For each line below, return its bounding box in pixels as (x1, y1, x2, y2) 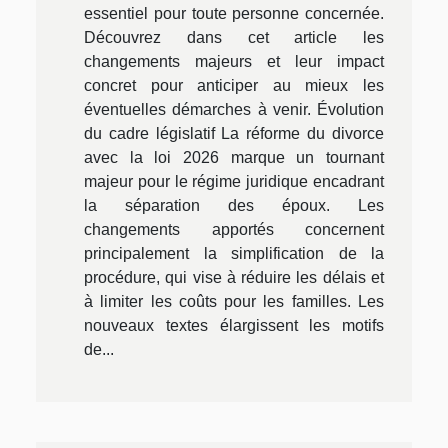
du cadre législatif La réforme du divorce (84, 124, 384, 142)
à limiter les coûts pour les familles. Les (84, 292, 384, 310)
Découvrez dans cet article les (84, 28, 384, 46)
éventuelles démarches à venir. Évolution (84, 100, 384, 118)
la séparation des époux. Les (84, 196, 384, 214)
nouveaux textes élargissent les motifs (84, 316, 384, 334)
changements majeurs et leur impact (84, 52, 384, 70)
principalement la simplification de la (84, 244, 384, 262)
